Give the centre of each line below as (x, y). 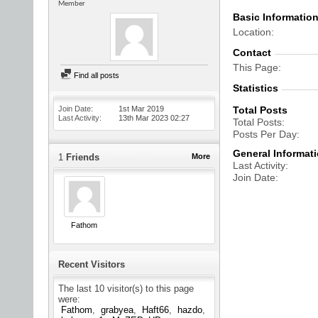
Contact (252, 53)
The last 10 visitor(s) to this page (126, 289)
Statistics (256, 88)
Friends (81, 157)
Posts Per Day (265, 134)
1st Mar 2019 (141, 109)
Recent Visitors (92, 265)
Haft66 (155, 310)
